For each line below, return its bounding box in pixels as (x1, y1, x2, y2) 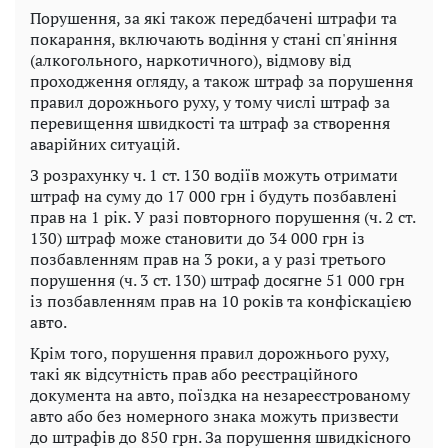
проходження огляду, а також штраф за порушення (30, 69, 413, 92)
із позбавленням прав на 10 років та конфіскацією (30, 289, 412, 312)
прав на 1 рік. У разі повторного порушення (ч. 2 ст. (30, 205, 415, 228)
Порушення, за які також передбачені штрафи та (30, 6, 397, 29)
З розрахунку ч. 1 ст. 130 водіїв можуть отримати (30, 163, 398, 186)
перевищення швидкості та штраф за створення (30, 111, 390, 134)
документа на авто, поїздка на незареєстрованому (30, 383, 410, 406)
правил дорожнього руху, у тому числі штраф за (30, 90, 390, 113)
